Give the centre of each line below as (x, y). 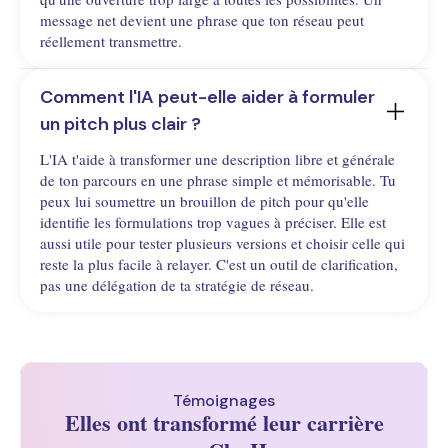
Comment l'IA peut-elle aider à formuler (207, 97)
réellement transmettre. (111, 41)
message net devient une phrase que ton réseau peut (202, 20)
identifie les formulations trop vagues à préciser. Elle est (213, 222)
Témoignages (224, 401)
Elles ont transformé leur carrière (224, 423)
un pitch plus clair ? (120, 124)
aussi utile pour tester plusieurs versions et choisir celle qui (222, 243)
